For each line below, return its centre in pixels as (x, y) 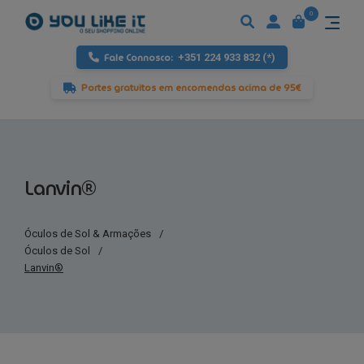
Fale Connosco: (140, 58)
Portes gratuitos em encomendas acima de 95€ (191, 88)
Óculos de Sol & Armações (88, 234)
